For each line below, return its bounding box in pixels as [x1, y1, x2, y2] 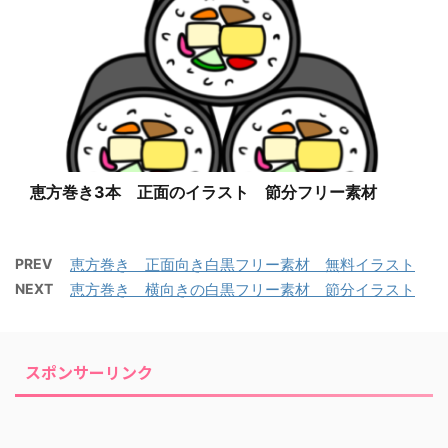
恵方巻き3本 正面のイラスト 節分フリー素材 [30, 182, 377, 203]
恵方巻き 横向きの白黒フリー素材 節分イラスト [70, 280, 415, 300]
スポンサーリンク [25, 360, 153, 385]
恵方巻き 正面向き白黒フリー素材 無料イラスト [70, 255, 415, 275]
